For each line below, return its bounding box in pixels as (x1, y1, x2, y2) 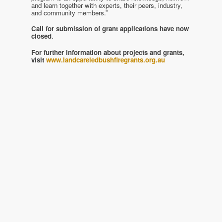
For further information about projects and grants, (31, 47, 185, 57)
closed (31, 31, 52, 41)
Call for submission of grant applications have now (31, 24, 189, 34)
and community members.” (31, 7, 108, 17)
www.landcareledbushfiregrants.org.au (46, 55, 166, 64)
